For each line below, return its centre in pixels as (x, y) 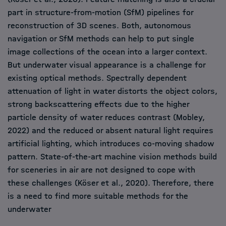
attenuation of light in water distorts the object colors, (112, 91)
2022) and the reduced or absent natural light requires (110, 130)
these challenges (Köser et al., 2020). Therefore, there (111, 183)
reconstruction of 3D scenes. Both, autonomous (99, 25)
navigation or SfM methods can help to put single (101, 39)
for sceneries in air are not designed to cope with (101, 170)
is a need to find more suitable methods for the (98, 196)
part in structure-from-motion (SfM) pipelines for (100, 12)
